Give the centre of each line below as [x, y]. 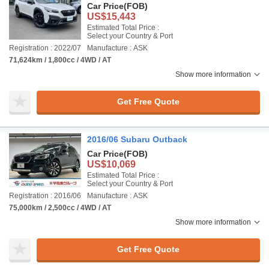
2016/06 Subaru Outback [137, 139]
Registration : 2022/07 [45, 48]
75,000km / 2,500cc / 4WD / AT [60, 208]
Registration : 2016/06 [45, 196]
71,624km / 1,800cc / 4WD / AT [60, 60]
